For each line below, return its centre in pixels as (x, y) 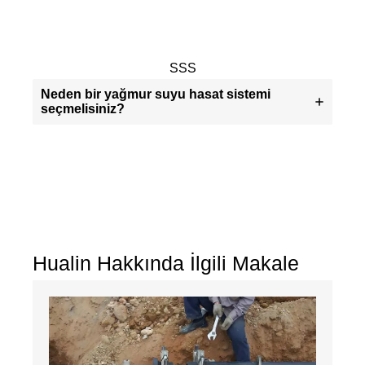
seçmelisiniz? (83, 109)
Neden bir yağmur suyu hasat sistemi (156, 95)
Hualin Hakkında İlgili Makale (166, 264)
